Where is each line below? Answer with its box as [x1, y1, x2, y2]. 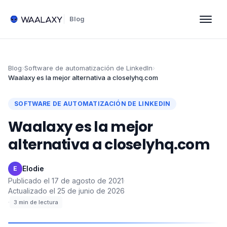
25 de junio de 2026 [57, 186, 125, 195]
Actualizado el [8, 186, 55, 195]
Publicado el [8, 176, 50, 185]
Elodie [22, 164, 44, 173]
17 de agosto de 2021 [52, 176, 124, 185]
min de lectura [19, 199, 58, 206]
